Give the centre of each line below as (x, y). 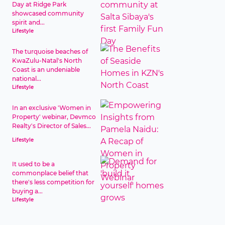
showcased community (48, 13)
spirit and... (28, 22)
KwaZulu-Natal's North (47, 61)
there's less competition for (53, 182)
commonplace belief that (50, 173)
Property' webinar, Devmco (54, 117)
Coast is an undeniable (46, 70)
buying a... (27, 191)
